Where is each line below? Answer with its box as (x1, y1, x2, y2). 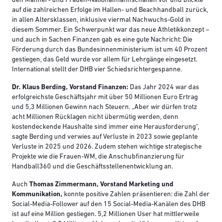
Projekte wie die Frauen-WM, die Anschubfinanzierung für (12, 153, 184, 161)
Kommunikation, (12, 191, 62, 199)
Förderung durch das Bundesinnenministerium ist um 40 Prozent (12, 46, 207, 54)
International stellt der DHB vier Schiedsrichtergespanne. (12, 66, 182, 74)
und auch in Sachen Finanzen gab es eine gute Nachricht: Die (12, 36, 192, 44)
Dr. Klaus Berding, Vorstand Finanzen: (12, 84, 128, 92)
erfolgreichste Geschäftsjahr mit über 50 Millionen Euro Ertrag (12, 94, 198, 102)
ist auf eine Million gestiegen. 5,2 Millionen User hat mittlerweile (12, 211, 199, 219)
